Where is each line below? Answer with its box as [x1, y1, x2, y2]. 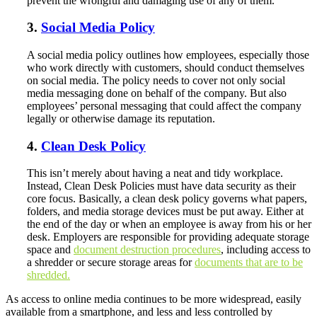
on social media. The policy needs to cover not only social [27, 74, 285, 87]
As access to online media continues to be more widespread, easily [6, 293, 301, 306]
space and [27, 243, 74, 256]
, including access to [221, 243, 311, 256]
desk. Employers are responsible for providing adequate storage [27, 231, 309, 243]
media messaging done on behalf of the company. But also [27, 87, 287, 100]
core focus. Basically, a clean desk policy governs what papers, [27, 192, 307, 205]
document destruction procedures [74, 243, 221, 256]
